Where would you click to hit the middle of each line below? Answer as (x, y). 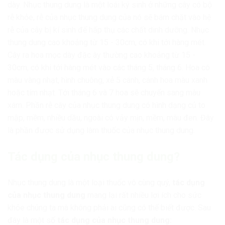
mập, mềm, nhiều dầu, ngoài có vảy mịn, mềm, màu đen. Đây (111, 118)
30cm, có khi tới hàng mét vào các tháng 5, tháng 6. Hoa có (109, 68)
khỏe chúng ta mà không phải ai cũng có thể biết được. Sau (109, 207)
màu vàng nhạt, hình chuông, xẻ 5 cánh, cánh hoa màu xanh (107, 80)
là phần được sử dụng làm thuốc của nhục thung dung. (101, 131)
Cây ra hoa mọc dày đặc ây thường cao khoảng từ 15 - (101, 55)
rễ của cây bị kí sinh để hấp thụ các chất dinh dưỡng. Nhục (108, 30)
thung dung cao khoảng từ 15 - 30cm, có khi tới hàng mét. (107, 43)
